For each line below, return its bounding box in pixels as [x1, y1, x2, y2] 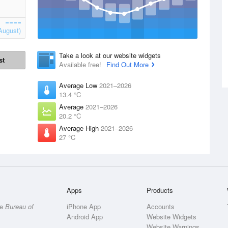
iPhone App [67, 202, 101, 211]
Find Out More [106, 60, 149, 69]
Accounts [147, 202, 175, 211]
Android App [67, 212, 103, 221]
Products [147, 185, 174, 195]
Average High [59, 123, 101, 133]
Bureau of [5, 202, 34, 211]
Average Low [59, 80, 99, 90]
